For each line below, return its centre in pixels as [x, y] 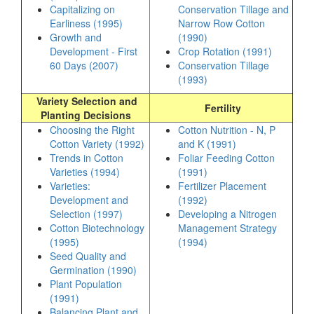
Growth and [76, 37]
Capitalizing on [82, 9]
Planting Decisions [86, 115]
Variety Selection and [86, 101]
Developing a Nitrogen [227, 214]
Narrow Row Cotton [221, 23]
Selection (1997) [86, 214]
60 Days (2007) [84, 65]
